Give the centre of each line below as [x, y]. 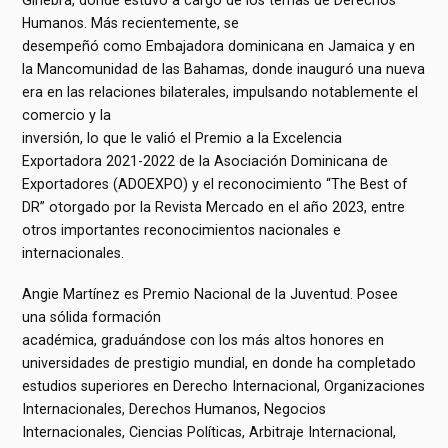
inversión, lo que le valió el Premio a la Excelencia [182, 138]
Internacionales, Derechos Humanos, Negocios [174, 409]
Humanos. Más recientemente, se [131, 23]
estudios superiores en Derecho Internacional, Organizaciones [224, 386]
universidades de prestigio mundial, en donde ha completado [219, 363]
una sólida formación [92, 317]
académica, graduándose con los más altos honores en [203, 340]
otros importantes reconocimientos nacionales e [182, 230]
